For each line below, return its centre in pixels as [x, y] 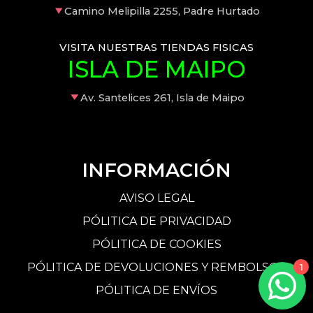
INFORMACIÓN [156, 170]
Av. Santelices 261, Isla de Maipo [162, 97]
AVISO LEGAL [156, 198]
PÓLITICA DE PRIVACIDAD [156, 221]
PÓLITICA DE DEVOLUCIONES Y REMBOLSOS [156, 267]
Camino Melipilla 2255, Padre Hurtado [162, 12]
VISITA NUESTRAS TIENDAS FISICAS [156, 47]
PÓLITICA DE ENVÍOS [156, 290]
